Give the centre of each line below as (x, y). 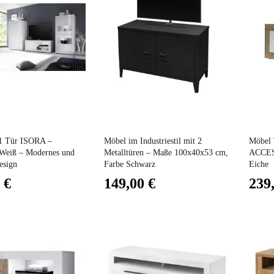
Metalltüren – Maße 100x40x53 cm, (166, 153)
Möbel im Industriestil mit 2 (153, 141)
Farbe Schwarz (130, 165)
